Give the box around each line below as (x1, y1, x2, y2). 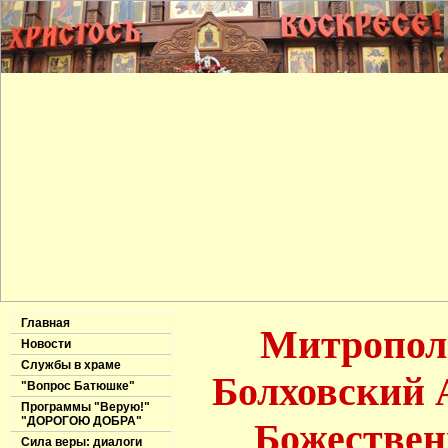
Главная (21, 316, 70, 330)
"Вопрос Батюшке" (21, 379, 135, 393)
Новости (21, 337, 71, 351)
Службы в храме (21, 358, 121, 372)
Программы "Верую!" (21, 400, 150, 414)
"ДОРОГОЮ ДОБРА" (21, 414, 142, 428)
